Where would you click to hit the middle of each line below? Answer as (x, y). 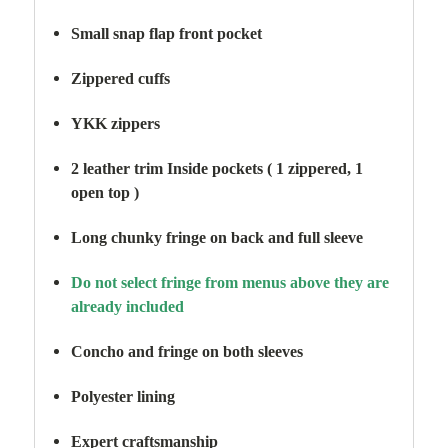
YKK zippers (116, 123)
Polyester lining (123, 396)
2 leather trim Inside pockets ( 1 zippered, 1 (217, 168)
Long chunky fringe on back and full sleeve (217, 237)
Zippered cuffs (121, 78)
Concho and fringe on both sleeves (187, 351)
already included (128, 306)
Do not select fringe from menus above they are (230, 282)
